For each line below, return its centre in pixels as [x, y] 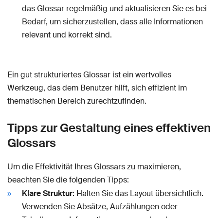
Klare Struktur [47, 193]
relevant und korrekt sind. [67, 35]
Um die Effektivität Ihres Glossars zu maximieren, [94, 166]
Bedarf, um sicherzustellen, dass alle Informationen [112, 21]
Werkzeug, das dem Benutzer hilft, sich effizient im [97, 88]
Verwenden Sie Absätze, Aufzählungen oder [100, 206]
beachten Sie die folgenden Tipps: [68, 180]
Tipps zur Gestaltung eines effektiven [109, 127]
